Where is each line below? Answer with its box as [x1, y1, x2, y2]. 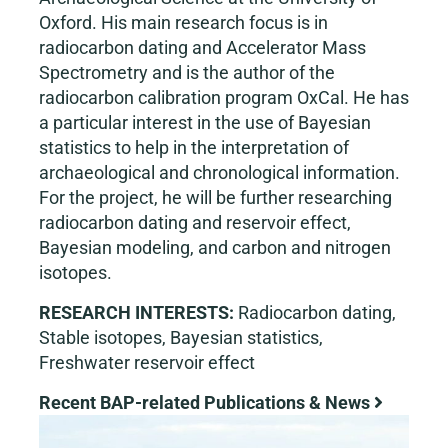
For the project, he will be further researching [39, 187, 392, 208]
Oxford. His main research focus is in [39, 12, 328, 33]
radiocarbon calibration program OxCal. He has [39, 87, 409, 108]
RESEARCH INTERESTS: [39, 302, 238, 323]
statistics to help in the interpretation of [39, 137, 349, 158]
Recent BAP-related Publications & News [39, 392, 374, 413]
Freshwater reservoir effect [39, 352, 255, 373]
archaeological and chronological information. [39, 162, 400, 183]
